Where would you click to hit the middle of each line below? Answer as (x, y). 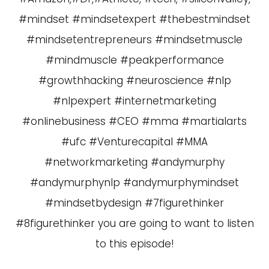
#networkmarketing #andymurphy (134, 162)
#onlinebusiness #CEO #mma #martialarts (134, 121)
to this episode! (134, 244)
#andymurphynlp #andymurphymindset (134, 183)
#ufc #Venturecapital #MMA (134, 142)
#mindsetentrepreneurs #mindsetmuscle (134, 40)
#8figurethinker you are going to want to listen (134, 223)
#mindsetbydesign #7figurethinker (134, 203)
